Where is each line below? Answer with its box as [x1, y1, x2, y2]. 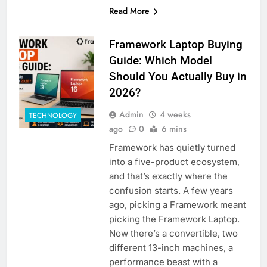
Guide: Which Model [108, 54, 212, 68]
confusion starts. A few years [108, 185, 233, 197]
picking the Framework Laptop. [108, 213, 240, 225]
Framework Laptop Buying [108, 38, 243, 52]
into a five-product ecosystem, [108, 156, 240, 168]
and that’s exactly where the [108, 170, 228, 182]
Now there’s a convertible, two [108, 228, 238, 240]
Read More [108, 5, 150, 17]
